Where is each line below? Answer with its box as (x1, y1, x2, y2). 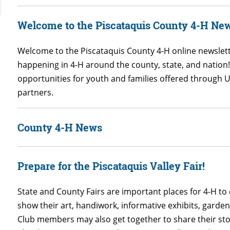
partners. (17, 86, 54, 98)
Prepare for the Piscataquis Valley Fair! (17, 159, 205, 172)
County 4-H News (17, 120, 103, 134)
